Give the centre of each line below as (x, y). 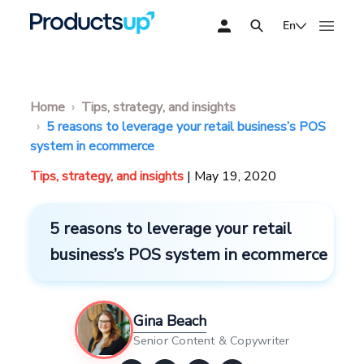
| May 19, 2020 (232, 176)
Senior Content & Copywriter (211, 340)
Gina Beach (169, 321)
